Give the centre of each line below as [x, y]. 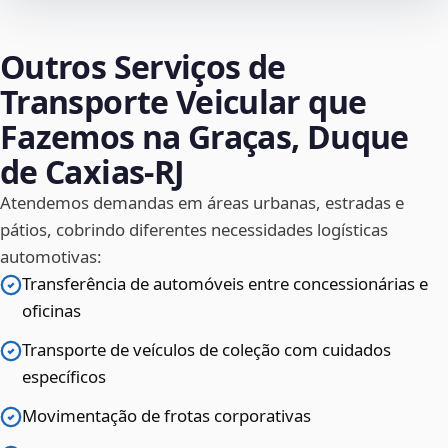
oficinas [51, 311]
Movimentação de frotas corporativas [166, 416]
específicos [64, 377]
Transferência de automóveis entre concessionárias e [225, 284]
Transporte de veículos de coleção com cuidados [206, 350]
